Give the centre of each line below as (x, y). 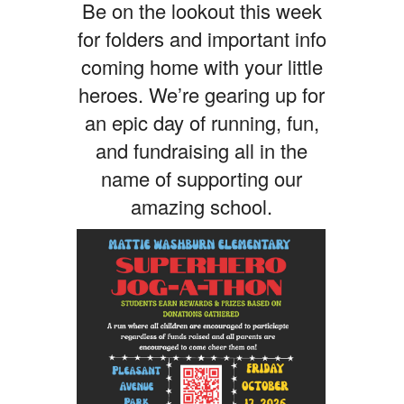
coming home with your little (202, 66)
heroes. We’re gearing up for (202, 94)
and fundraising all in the (202, 150)
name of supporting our (202, 178)
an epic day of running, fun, (202, 122)
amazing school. (202, 206)
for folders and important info (202, 38)
